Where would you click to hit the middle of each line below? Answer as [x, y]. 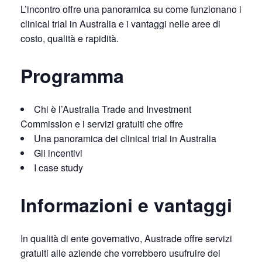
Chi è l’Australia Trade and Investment [113, 109]
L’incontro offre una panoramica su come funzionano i [131, 9]
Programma [72, 76]
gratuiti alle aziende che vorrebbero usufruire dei [120, 253]
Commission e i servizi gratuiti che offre [102, 124]
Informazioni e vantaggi [126, 205]
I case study [58, 168]
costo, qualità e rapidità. [70, 39]
